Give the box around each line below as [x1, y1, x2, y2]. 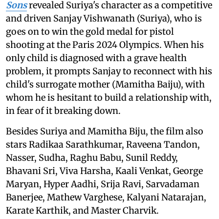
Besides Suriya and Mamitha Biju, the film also [6, 126, 203, 137]
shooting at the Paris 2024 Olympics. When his [6, 39, 204, 50]
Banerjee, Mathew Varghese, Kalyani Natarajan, [6, 192, 206, 203]
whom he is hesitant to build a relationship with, [6, 92, 212, 103]
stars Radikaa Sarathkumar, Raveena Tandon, [6, 139, 200, 150]
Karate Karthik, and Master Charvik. [6, 205, 161, 216]
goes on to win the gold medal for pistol [6, 26, 174, 37]
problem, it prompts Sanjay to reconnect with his [6, 66, 212, 77]
